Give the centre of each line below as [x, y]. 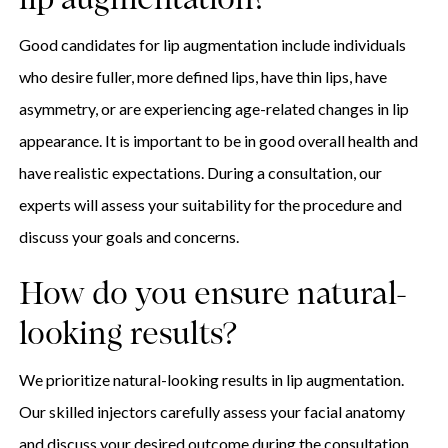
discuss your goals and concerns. [128, 237]
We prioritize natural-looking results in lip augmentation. [211, 380]
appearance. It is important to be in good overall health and [218, 141]
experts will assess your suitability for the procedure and [210, 205]
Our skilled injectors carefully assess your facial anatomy [211, 412]
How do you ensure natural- [212, 296]
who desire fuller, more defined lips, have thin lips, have [202, 77]
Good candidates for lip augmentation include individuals [212, 45]
